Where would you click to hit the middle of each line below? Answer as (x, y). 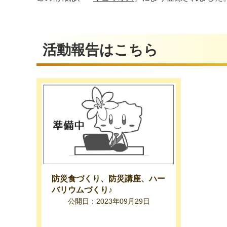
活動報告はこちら (100, 50)
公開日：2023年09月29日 (109, 201)
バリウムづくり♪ (82, 190)
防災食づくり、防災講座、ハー (108, 179)
